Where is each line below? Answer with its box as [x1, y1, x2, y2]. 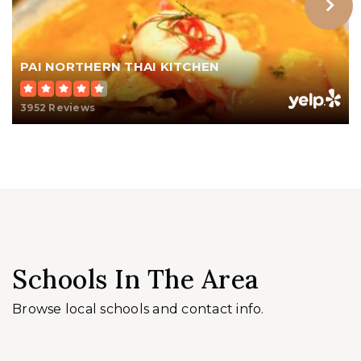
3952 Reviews [20, 102, 95, 114]
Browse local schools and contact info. [12, 301, 264, 317]
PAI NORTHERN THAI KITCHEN [20, 59, 220, 75]
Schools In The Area [12, 263, 259, 297]
